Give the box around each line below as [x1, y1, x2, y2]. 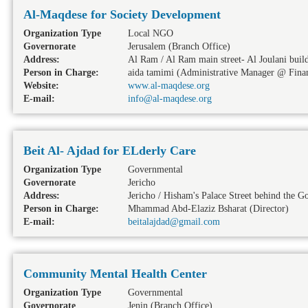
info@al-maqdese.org [128, 93, 212, 104]
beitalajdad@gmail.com [128, 217, 220, 227]
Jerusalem [128, 41, 166, 52]
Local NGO [128, 28, 173, 38]
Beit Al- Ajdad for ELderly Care [23, 144, 196, 157]
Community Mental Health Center [23, 267, 207, 280]
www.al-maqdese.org [128, 80, 210, 91]
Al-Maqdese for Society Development [23, 8, 221, 21]
